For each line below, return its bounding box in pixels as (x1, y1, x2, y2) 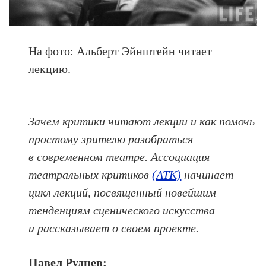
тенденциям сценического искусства (28, 203, 216, 217)
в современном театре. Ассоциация (28, 150, 210, 163)
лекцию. (28, 62, 71, 75)
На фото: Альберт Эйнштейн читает (28, 44, 213, 58)
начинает (181, 167, 234, 181)
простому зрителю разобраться (28, 132, 194, 145)
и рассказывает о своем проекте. (28, 221, 199, 235)
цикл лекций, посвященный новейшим (28, 185, 217, 199)
